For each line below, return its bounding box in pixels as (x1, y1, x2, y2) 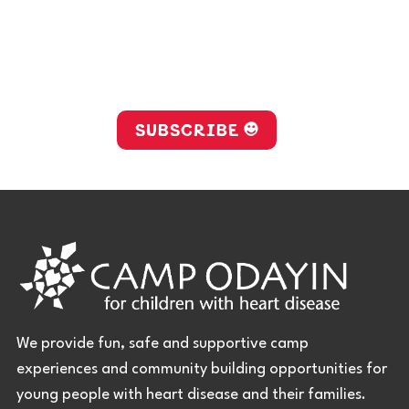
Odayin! (146, 58, 246, 99)
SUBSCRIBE (134, 114, 239, 141)
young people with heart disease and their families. (16, 387, 370, 404)
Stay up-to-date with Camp (29, 26, 363, 66)
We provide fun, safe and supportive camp (16, 336, 309, 352)
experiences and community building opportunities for (16, 362, 387, 378)
